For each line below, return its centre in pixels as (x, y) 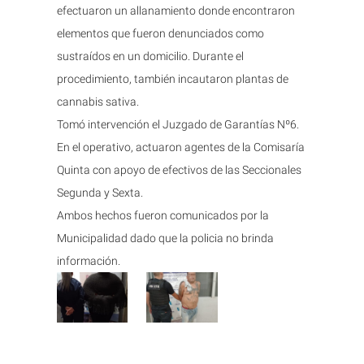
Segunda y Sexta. (100, 192)
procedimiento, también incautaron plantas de (173, 78)
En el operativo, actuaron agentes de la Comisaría (181, 147)
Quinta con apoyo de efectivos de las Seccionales (179, 169)
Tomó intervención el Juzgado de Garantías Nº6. (178, 124)
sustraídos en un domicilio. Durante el (150, 56)
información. (89, 260)
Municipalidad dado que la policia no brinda (165, 238)
